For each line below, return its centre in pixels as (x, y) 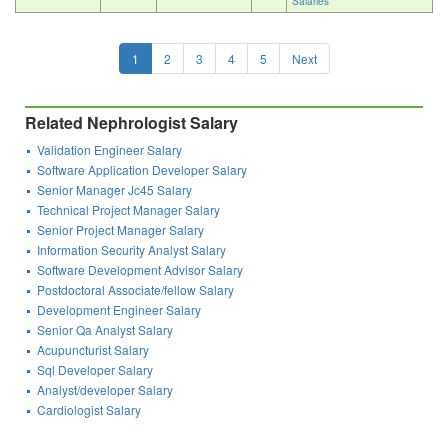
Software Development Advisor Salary (140, 270)
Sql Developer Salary (95, 370)
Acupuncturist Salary (93, 350)
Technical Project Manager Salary (129, 210)
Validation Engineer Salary (110, 150)
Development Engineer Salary (119, 310)
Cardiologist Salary (89, 410)
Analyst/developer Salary (105, 390)
